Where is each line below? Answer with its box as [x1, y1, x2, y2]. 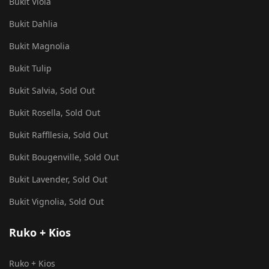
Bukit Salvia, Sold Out [9, 85, 95, 96]
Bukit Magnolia [9, 40, 70, 52]
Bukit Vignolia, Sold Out [9, 196, 104, 207]
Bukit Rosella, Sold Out [9, 107, 100, 118]
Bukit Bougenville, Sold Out [9, 151, 119, 163]
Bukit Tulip [9, 62, 52, 74]
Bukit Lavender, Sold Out [9, 174, 107, 185]
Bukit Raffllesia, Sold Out [9, 129, 108, 141]
